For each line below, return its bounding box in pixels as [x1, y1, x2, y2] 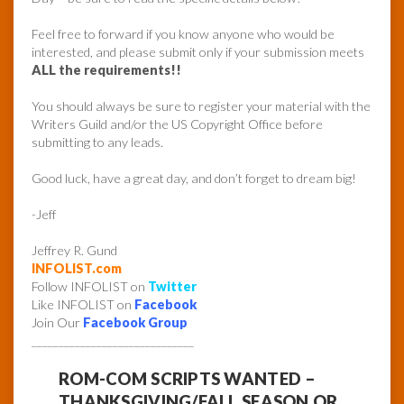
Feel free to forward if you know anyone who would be [32, 26, 335, 42]
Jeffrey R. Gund [32, 243, 117, 259]
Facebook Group [83, 315, 188, 331]
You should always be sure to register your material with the [32, 98, 371, 115]
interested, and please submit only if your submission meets [32, 44, 364, 60]
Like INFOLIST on [32, 297, 134, 313]
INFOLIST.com [32, 261, 122, 277]
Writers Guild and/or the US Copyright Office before [32, 116, 323, 133]
